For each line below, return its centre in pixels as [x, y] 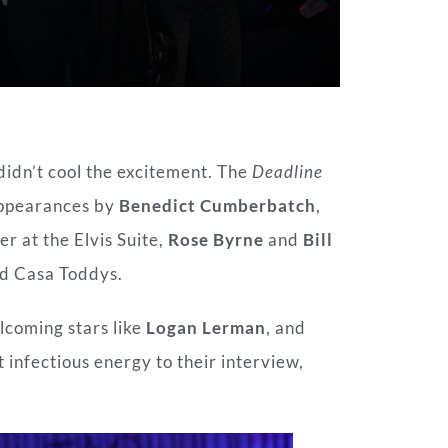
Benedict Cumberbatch [217, 206]
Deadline [287, 172]
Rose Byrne [216, 240]
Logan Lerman [206, 328]
